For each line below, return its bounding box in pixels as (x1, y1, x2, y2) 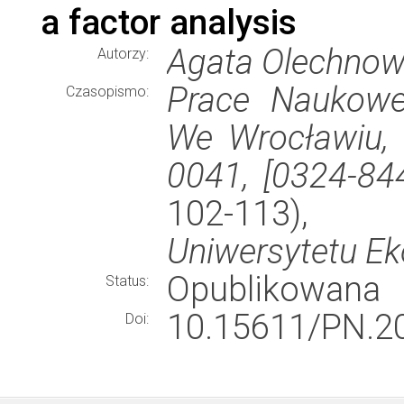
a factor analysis (41, 2, 297, 42)
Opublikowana (167, 269, 381, 309)
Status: (106, 272, 149, 289)
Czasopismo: (66, 83, 149, 100)
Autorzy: (97, 45, 149, 62)
